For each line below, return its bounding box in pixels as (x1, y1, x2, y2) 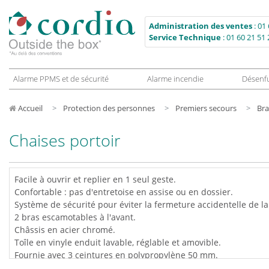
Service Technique (149, 31, 221, 43)
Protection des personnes (63, 103, 155, 113)
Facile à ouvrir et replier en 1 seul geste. (14, 174, 176, 185)
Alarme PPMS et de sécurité (13, 73, 109, 84)
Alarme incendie (147, 73, 204, 84)
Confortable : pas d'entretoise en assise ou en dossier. (14, 186, 233, 198)
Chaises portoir (9, 129, 121, 151)
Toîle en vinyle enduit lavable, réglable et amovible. (14, 237, 221, 248)
